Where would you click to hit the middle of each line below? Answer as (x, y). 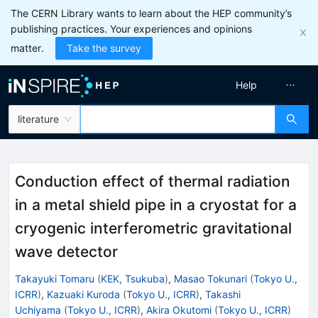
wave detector (66, 252)
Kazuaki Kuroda (83, 294)
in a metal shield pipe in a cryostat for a (156, 205)
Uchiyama (38, 309)
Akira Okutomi (179, 309)
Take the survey (104, 48)
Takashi (223, 294)
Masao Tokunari (210, 278)
